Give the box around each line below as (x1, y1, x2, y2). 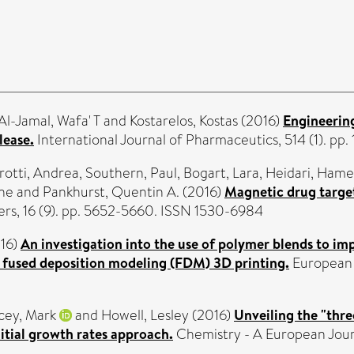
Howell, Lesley (101, 304, 189, 326)
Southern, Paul (85, 162, 177, 183)
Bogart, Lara (183, 162, 259, 183)
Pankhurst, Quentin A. (43, 181, 179, 202)
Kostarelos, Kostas (130, 110, 238, 131)
